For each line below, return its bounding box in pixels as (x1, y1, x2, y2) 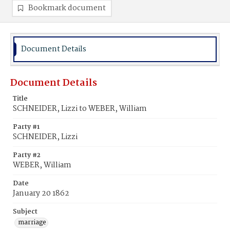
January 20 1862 (13, 187, 69, 200)
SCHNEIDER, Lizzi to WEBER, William (13, 103, 147, 115)
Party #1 (13, 122, 40, 132)
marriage (18, 217, 46, 228)
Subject (13, 206, 37, 217)
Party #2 (13, 150, 41, 161)
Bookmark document (28, 2, 106, 14)
